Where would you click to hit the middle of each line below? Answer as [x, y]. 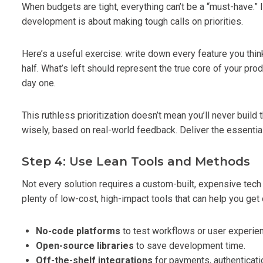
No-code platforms [78, 231]
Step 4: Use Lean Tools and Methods [136, 161]
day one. [39, 83]
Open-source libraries [85, 245]
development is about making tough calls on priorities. [132, 21]
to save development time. [190, 245]
